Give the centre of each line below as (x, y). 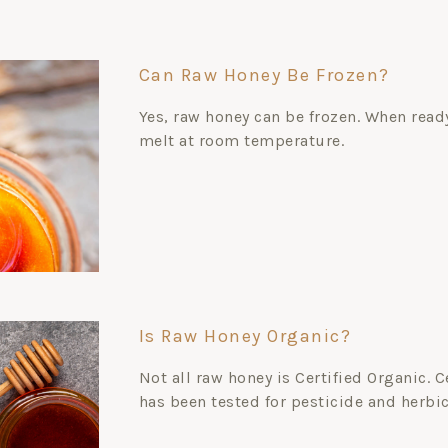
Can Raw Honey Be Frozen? (264, 75)
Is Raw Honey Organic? (244, 336)
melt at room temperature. (241, 140)
